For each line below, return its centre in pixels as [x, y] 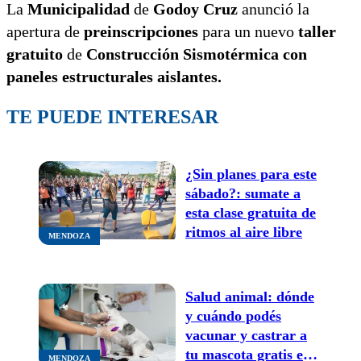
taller [315, 31]
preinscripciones [141, 31]
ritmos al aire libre [244, 232]
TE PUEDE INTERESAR [112, 116]
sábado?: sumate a [243, 193]
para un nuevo [246, 31]
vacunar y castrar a [246, 335]
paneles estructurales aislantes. [114, 76]
